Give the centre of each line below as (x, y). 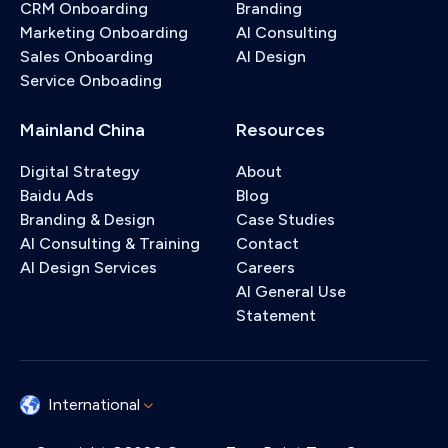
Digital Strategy (80, 171)
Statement (276, 315)
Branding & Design (87, 219)
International (94, 404)
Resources (280, 130)
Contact (267, 243)
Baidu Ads (57, 195)
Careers (265, 267)
